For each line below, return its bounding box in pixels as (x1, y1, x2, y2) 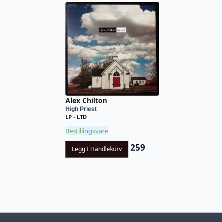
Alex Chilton (65, 96, 107, 106)
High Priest (65, 106, 97, 113)
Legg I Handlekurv (72, 145, 122, 154)
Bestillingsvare (65, 126, 108, 135)
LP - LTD (65, 113, 87, 121)
